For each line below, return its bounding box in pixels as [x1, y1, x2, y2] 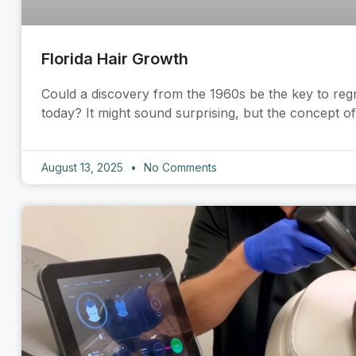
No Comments [141, 161, 217, 174]
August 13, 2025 [41, 161, 126, 174]
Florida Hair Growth [41, 49, 188, 68]
